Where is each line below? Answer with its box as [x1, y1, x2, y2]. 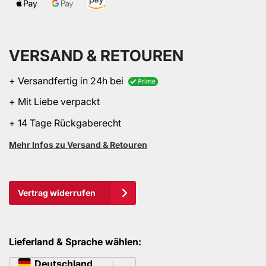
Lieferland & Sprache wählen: [9, 235, 141, 248]
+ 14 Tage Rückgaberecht [9, 116, 121, 129]
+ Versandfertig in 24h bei [9, 74, 128, 87]
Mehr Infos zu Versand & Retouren [9, 139, 147, 150]
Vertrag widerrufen [18, 188, 96, 198]
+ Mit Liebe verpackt [9, 95, 102, 107]
